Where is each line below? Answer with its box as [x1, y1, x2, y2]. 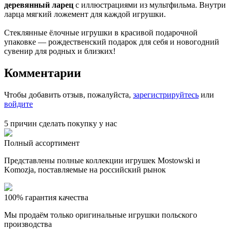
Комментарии [4, 66, 81, 80]
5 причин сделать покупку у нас [4, 119, 117, 128]
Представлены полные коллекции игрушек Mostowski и [4, 156, 200, 165]
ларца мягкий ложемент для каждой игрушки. [4, 9, 166, 18]
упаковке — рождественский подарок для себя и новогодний [4, 37, 219, 46]
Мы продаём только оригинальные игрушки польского [4, 210, 197, 219]
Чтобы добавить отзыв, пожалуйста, [4, 90, 133, 99]
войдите [4, 99, 33, 108]
